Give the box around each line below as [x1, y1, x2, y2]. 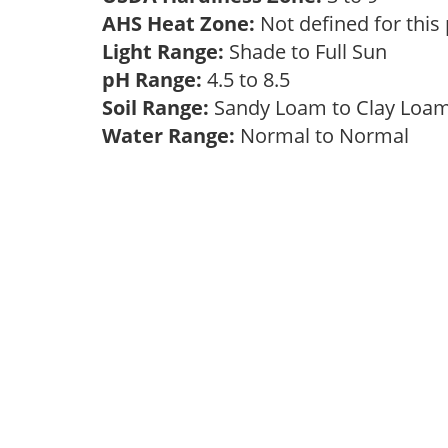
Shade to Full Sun [224, 38, 397, 65]
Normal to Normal [235, 122, 419, 149]
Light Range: [102, 38, 224, 65]
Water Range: [102, 122, 235, 149]
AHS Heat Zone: [102, 10, 255, 37]
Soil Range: [102, 94, 209, 121]
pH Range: [102, 66, 202, 93]
